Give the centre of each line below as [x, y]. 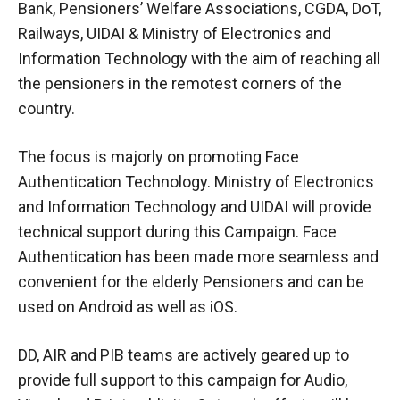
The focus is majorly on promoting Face [158, 156]
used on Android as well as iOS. [128, 306]
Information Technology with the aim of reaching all [199, 58]
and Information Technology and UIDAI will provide [195, 206]
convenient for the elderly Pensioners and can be [191, 281]
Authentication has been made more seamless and [198, 256]
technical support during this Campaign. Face [177, 231]
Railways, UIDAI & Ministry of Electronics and [175, 33]
